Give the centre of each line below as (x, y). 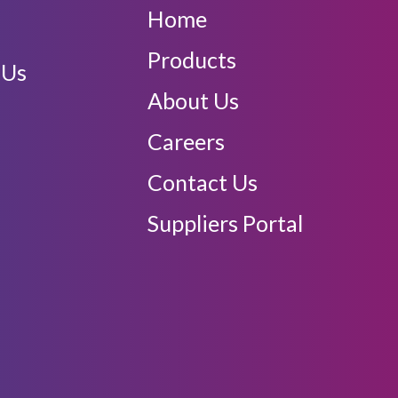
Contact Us (203, 182)
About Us (193, 100)
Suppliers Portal (225, 223)
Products (192, 59)
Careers (186, 141)
